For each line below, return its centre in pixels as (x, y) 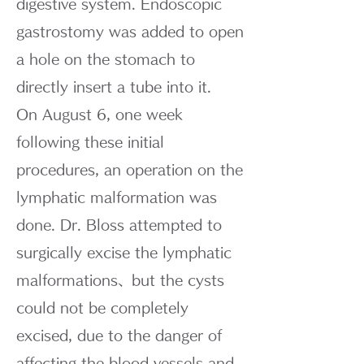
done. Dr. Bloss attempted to (119, 225)
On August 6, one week (100, 114)
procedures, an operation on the (130, 169)
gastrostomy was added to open (130, 31)
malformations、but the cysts (120, 280)
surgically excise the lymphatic (124, 252)
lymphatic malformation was (117, 197)
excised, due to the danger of (119, 335)
